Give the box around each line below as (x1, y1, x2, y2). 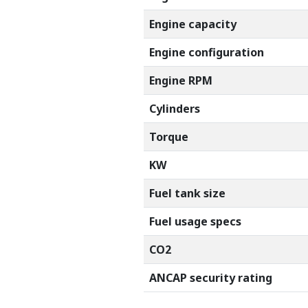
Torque (149, 129, 188, 144)
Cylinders (149, 100, 200, 116)
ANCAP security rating (149, 269, 272, 285)
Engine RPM (149, 72, 212, 88)
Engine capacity (149, 16, 236, 32)
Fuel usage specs (149, 213, 241, 229)
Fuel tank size (149, 185, 225, 201)
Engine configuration (149, 44, 264, 60)
